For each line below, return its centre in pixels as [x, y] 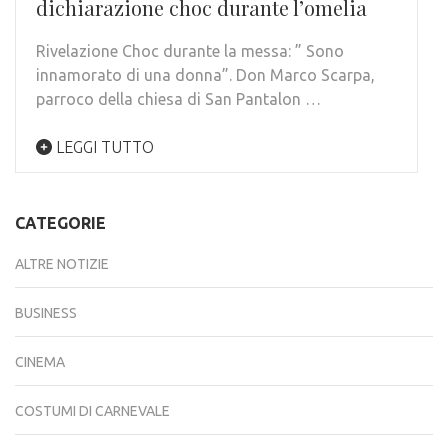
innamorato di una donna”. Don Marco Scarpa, [205, 74]
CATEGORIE [60, 222]
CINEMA [40, 361]
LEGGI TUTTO [103, 146]
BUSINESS [46, 312]
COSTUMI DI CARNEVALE [92, 410]
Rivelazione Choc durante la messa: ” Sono [190, 50]
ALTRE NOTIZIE [62, 263]
